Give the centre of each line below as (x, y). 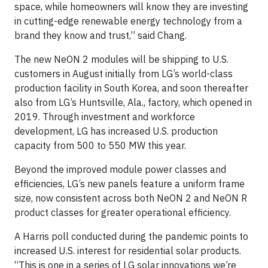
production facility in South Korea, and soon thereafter (131, 88)
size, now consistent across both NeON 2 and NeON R (131, 198)
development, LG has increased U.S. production (116, 131)
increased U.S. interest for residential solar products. (128, 250)
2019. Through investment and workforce (105, 116)
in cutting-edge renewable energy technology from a (128, 21)
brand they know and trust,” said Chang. (102, 35)
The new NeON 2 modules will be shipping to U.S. (121, 59)
